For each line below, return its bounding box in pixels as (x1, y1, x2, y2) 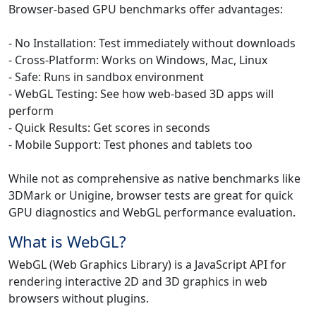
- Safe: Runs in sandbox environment (8, 69, 204, 85)
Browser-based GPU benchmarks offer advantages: (8, 1, 283, 18)
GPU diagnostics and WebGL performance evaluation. (8, 205, 296, 221)
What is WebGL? (8, 231, 126, 253)
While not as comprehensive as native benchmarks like (8, 171, 300, 187)
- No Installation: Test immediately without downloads (8, 35, 296, 51)
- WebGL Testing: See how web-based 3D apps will (8, 86, 274, 102)
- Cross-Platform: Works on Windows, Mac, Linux (8, 52, 267, 68)
